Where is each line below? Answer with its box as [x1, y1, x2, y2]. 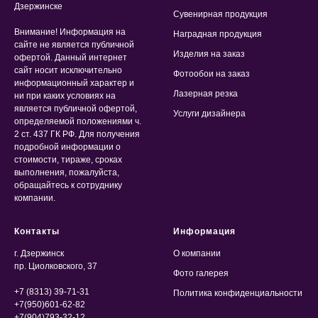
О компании [173, 248, 221, 258]
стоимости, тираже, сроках [14, 154, 122, 165]
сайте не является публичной [14, 39, 134, 50]
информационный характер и [14, 77, 134, 88]
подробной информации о [14, 141, 121, 152]
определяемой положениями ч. [14, 116, 141, 126]
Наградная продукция [173, 28, 262, 39]
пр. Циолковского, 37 [14, 261, 97, 271]
